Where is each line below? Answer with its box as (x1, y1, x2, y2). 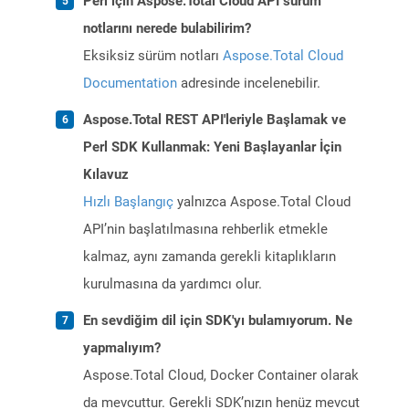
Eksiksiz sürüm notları (83, 47, 223, 65)
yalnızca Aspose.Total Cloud (173, 194, 351, 211)
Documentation (83, 75, 177, 92)
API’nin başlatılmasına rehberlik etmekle (83, 221, 328, 238)
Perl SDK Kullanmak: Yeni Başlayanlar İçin (83, 139, 341, 156)
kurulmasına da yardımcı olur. (83, 276, 262, 293)
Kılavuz (83, 166, 129, 184)
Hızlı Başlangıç (83, 194, 173, 211)
